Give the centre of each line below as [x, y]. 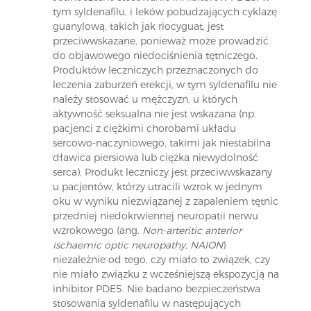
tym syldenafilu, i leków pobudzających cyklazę [165, 11]
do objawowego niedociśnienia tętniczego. [155, 55]
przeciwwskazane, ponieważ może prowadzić [160, 41]
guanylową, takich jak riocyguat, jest [138, 26]
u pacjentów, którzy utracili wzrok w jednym [157, 186]
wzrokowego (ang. [97, 230]
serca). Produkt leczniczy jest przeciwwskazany [162, 172]
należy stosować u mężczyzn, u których [145, 99]
